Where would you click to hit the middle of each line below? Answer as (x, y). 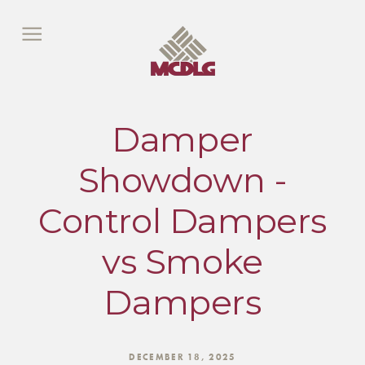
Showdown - (182, 180)
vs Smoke (182, 262)
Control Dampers (182, 221)
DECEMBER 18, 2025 (182, 357)
